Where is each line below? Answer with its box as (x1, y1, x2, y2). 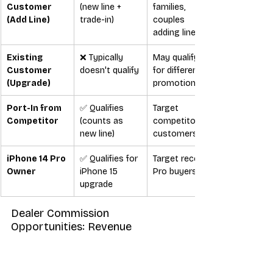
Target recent (153, 153, 210, 164)
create (139, 260, 170, 271)
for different (153, 65, 204, 76)
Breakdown (11, 233, 69, 247)
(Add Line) (7, 14, 50, 25)
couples (153, 14, 187, 25)
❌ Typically (80, 52, 126, 63)
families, (153, 1, 188, 12)
